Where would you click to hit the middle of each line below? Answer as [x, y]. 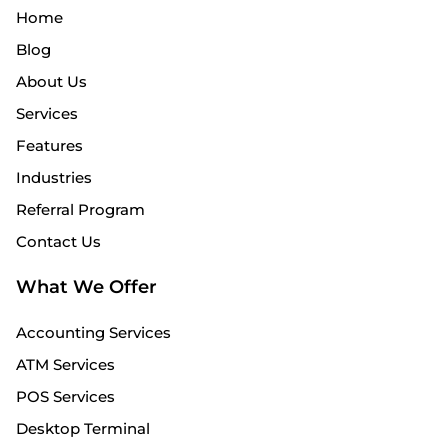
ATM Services [65, 364]
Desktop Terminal [83, 428]
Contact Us [58, 241]
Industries [54, 177]
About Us [51, 81]
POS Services [65, 396]
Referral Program [80, 209]
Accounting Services [93, 332]
